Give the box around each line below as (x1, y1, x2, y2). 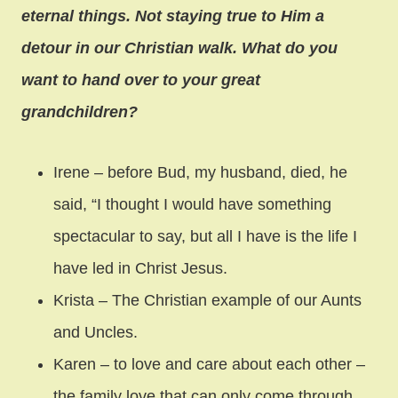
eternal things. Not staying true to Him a (21, 6, 324, 25)
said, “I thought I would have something (53, 195, 331, 213)
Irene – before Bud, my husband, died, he (53, 163, 347, 181)
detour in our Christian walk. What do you (21, 38, 338, 57)
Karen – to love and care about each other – (53, 354, 365, 373)
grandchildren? (21, 102, 138, 121)
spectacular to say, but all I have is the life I (53, 227, 357, 245)
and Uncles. (53, 322, 138, 341)
